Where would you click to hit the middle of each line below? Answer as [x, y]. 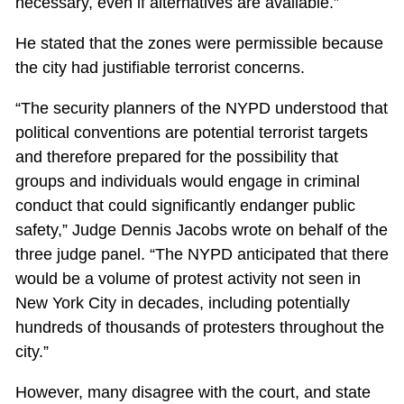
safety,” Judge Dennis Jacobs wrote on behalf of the [201, 230]
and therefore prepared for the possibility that [176, 157]
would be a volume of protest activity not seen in [188, 279]
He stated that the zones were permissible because [199, 44]
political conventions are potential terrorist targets [191, 133]
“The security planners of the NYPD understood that [201, 109]
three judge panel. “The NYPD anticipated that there [202, 255]
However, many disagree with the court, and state [193, 393]
